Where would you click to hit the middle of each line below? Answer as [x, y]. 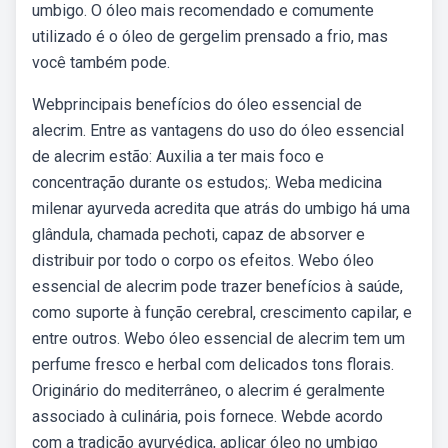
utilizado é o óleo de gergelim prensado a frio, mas [210, 36]
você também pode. [101, 62]
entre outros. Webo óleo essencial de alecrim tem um [218, 338]
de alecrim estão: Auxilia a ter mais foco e [178, 156]
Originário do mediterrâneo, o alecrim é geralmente [208, 390]
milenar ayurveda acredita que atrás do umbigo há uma [221, 208]
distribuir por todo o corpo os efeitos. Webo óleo [203, 260]
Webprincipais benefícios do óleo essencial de [197, 104]
